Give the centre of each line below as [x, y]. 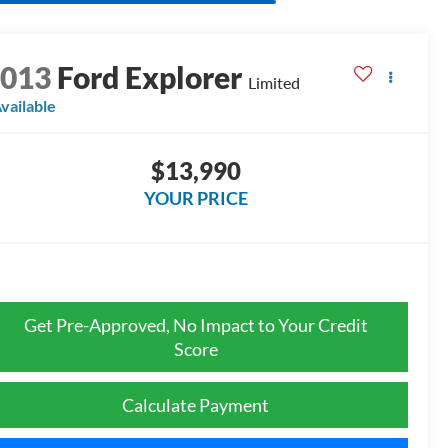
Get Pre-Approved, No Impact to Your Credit [195, 324]
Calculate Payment [195, 404]
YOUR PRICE [195, 197]
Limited [274, 82]
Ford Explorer [150, 76]
